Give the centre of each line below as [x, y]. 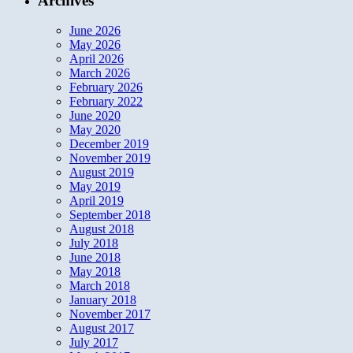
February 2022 [106, 102]
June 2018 [95, 258]
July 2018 [94, 243]
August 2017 [102, 329]
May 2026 [95, 45]
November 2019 [110, 158]
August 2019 [102, 173]
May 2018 [95, 272]
